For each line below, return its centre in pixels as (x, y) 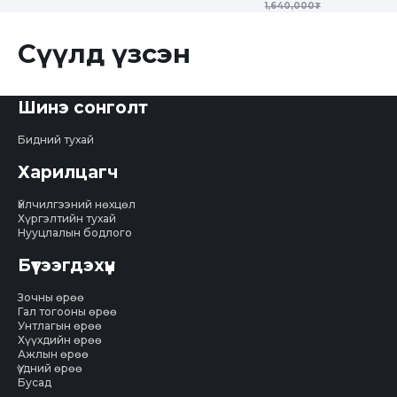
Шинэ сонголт (83, 108)
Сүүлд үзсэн (104, 54)
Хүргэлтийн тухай (67, 219)
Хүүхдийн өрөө (60, 340)
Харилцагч (68, 173)
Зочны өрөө (51, 298)
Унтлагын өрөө (60, 326)
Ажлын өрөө (53, 354)
